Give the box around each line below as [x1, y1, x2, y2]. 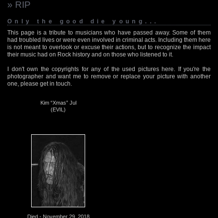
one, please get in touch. [7, 80, 72, 87]
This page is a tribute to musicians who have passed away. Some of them [7, 29, 211, 36]
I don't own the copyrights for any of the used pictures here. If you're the [7, 65, 211, 73]
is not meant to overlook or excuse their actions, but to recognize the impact [7, 43, 211, 51]
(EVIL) [51, 106, 66, 112]
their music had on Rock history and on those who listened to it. [7, 51, 173, 58]
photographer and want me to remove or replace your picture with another [7, 73, 211, 80]
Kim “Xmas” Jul [40, 99, 76, 106]
